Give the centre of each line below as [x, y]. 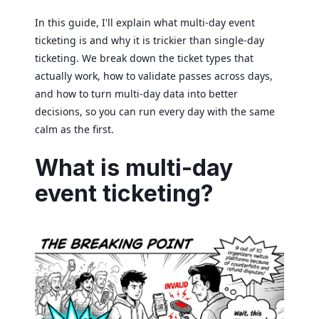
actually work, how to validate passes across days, [154, 76]
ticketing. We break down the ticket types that [144, 58]
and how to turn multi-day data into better [136, 94]
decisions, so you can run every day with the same [155, 111]
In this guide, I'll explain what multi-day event [145, 22]
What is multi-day [134, 168]
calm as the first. [74, 129]
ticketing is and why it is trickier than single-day [150, 40]
